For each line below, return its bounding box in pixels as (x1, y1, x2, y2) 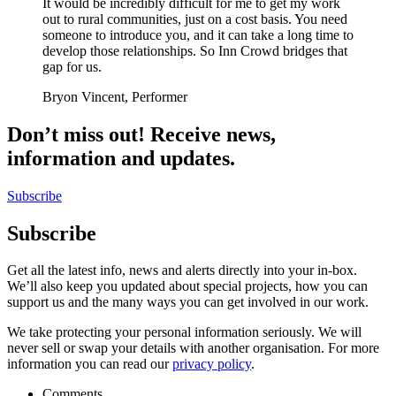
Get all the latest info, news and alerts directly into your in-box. (7, 263, 357, 278)
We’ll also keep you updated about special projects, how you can (7, 278, 368, 294)
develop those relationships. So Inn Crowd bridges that (42, 42, 347, 58)
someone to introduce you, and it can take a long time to (42, 27, 354, 42)
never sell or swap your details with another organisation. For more (7, 340, 379, 356)
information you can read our (7, 356, 172, 372)
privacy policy (172, 356, 251, 372)
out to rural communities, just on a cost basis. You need (42, 11, 347, 27)
